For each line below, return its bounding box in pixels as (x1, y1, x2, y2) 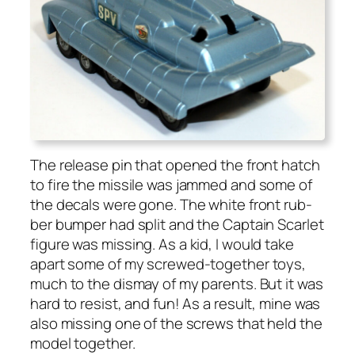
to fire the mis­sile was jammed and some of (30, 174, 312, 196)
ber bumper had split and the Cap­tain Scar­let (30, 214, 324, 235)
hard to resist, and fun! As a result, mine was (30, 293, 321, 315)
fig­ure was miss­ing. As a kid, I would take (30, 234, 294, 255)
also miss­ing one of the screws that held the (30, 313, 323, 334)
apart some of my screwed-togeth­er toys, (30, 254, 307, 275)
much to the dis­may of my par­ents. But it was (30, 273, 323, 295)
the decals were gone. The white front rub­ (30, 194, 312, 216)
